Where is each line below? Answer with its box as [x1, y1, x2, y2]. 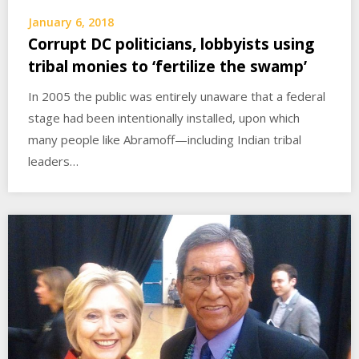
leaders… [28, 152, 79, 169]
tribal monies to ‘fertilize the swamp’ [28, 55, 307, 77]
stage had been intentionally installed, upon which [28, 109, 300, 126]
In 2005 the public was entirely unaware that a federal [28, 87, 325, 104]
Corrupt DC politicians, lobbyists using [28, 33, 314, 54]
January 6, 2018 [28, 14, 114, 30]
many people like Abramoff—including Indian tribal [28, 131, 301, 147]
